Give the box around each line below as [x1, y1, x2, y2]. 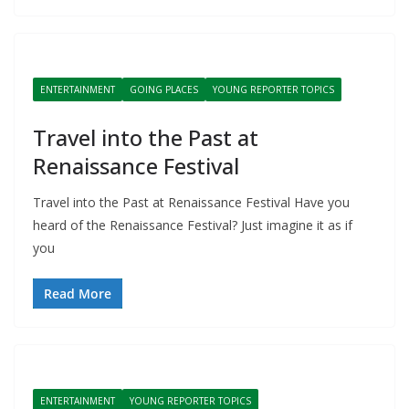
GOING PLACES [130, 83, 198, 96]
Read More [44, 285, 111, 302]
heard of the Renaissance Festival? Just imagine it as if [33, 216, 352, 234]
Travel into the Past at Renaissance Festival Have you [33, 194, 350, 211]
